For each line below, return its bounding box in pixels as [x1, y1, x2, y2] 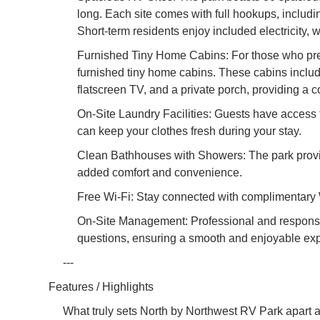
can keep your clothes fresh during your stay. [77, 124, 301, 137]
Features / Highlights [49, 280, 154, 293]
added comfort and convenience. [77, 166, 242, 179]
